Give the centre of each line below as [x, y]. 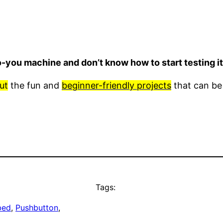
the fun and [35, 86]
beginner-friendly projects [116, 86]
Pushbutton [37, 208]
